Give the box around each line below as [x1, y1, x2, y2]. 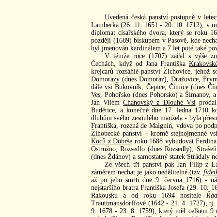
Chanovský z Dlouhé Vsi [123, 98, 196, 106]
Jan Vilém [91, 98, 124, 106]
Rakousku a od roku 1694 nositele [91, 191, 206, 199]
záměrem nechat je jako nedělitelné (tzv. [91, 168, 204, 176]
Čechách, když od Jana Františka [91, 60, 189, 67]
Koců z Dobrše [91, 137, 133, 145]
